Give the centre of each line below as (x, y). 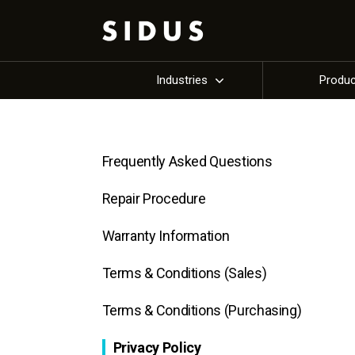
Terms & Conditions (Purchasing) (202, 310)
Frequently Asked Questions (187, 161)
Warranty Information (166, 236)
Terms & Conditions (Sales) (184, 273)
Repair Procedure (154, 198)
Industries (182, 80)
